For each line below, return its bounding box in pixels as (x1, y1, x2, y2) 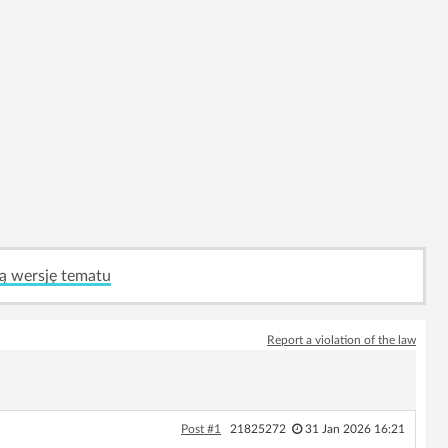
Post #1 (180, 423, 221, 435)
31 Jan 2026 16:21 (304, 423, 405, 435)
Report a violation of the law (267, 334, 416, 346)
